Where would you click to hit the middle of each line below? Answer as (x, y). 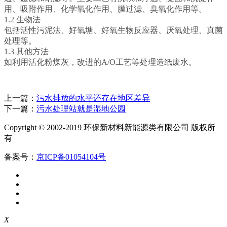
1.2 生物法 (22, 20)
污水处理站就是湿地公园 (81, 109)
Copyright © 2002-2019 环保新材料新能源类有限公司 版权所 (110, 128)
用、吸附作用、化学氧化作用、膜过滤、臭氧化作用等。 (105, 9)
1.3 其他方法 (26, 52)
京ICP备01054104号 (71, 157)
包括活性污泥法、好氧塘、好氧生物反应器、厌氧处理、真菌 (113, 30)
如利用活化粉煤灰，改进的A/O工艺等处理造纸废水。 (100, 62)
